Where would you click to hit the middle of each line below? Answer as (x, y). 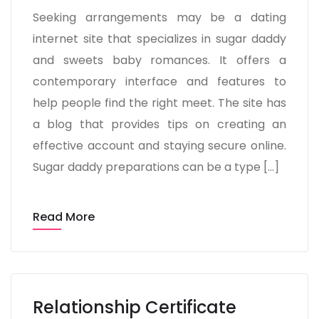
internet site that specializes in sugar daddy (159, 39)
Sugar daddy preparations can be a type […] (156, 167)
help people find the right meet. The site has (159, 103)
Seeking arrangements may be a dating (159, 17)
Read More (64, 217)
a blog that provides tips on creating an (159, 124)
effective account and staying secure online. (159, 146)
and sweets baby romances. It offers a (159, 60)
